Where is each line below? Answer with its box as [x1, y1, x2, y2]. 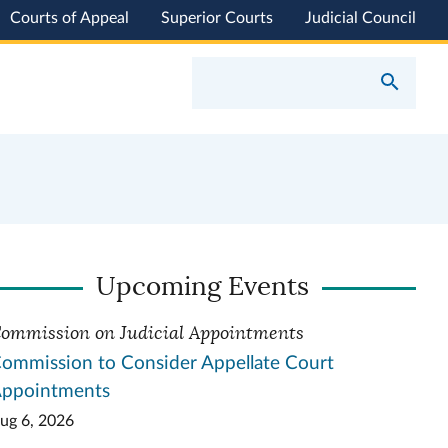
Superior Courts [161, 10, 273, 26]
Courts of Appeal [10, 10, 129, 26]
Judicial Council [305, 10, 416, 26]
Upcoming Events [96, 271, 310, 302]
